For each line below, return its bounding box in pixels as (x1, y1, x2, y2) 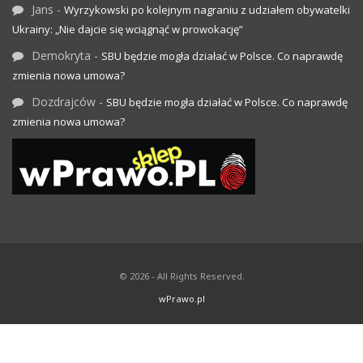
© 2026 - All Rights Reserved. (118, 270, 245, 283)
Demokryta (32, 47, 91, 63)
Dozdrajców (32, 93, 96, 109)
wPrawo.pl (158, 293, 205, 305)
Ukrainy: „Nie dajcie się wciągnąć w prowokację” (12, 21, 243, 36)
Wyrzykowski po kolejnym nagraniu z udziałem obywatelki (64, 2, 350, 17)
